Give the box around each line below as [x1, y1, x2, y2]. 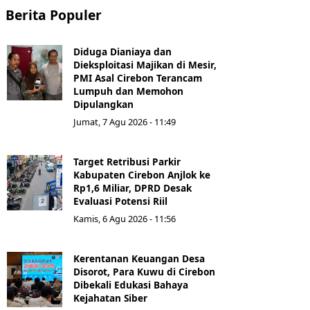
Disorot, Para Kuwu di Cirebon [73, 265, 215, 279]
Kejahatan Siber [73, 291, 147, 305]
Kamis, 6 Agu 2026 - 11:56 [73, 212, 176, 226]
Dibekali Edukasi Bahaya [73, 278, 188, 292]
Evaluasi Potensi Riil [73, 194, 167, 208]
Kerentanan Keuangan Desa [73, 252, 205, 266]
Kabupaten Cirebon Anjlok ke [73, 168, 210, 182]
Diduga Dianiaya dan [73, 45, 172, 59]
